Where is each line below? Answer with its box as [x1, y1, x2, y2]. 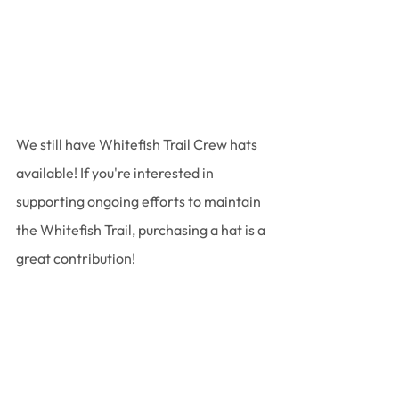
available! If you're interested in [16, 164, 216, 183]
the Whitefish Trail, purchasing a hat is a [16, 221, 268, 240]
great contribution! [16, 249, 135, 268]
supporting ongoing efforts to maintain [16, 192, 264, 211]
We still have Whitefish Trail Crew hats [16, 135, 260, 154]
